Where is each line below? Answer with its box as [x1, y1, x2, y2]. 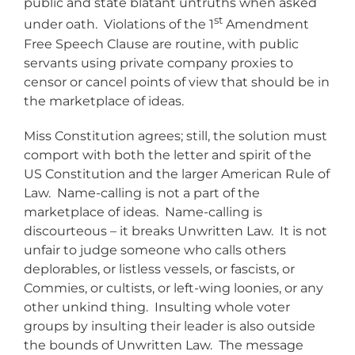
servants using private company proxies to [24, 55, 293, 71]
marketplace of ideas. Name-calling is [24, 204, 262, 219]
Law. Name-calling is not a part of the [24, 185, 260, 200]
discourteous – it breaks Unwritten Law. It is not [24, 223, 327, 239]
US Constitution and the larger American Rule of [24, 166, 330, 181]
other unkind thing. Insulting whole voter [24, 299, 290, 315]
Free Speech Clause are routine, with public [24, 36, 299, 52]
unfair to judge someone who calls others [24, 242, 286, 258]
